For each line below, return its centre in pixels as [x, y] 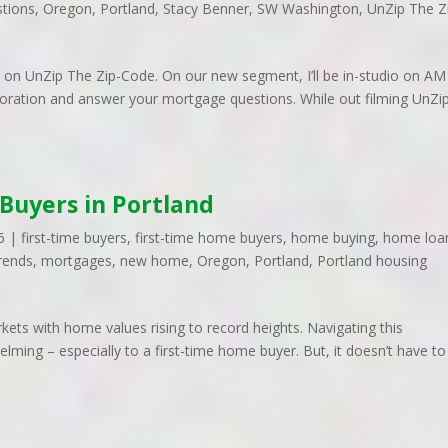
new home [155, 260]
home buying [333, 237]
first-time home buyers [209, 237]
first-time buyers [74, 237]
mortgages [77, 260]
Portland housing [372, 260]
